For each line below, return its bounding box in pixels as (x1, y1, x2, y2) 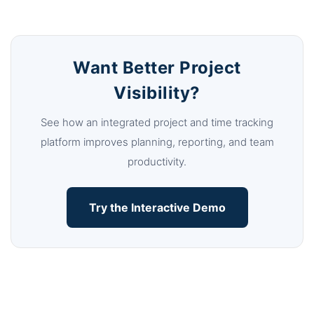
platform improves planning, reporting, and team (40, 135, 274, 149)
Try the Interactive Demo (88, 200, 226, 215)
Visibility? (114, 83, 200, 104)
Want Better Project (73, 57, 241, 78)
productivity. (128, 155, 186, 169)
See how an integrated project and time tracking (41, 116, 273, 130)
